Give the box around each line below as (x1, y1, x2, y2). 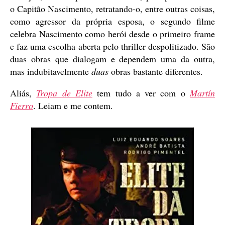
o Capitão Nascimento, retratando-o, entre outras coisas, (10, 2, 215, 15)
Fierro (10, 99, 33, 111)
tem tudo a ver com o (92, 86, 190, 99)
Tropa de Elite (36, 86, 92, 99)
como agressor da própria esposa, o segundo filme (10, 15, 215, 27)
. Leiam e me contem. (33, 99, 113, 111)
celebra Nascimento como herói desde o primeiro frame (10, 27, 215, 40)
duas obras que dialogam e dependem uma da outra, (10, 52, 215, 65)
